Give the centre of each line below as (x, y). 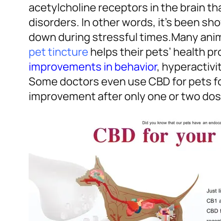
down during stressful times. (100, 37)
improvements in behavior (93, 67)
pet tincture (58, 52)
